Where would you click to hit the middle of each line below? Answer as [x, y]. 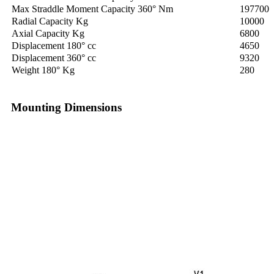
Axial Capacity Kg [48, 34]
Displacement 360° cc [54, 58]
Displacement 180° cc [54, 46]
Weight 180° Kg [43, 70]
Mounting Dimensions [66, 108]
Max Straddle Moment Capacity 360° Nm [92, 9]
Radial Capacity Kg [50, 21]
